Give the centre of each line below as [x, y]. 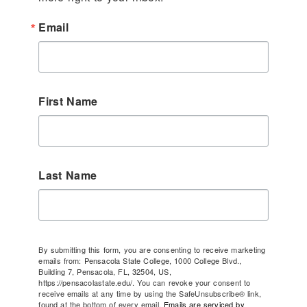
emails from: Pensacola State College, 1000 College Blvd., [140, 261]
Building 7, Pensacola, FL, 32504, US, [105, 272]
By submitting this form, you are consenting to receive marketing [152, 250]
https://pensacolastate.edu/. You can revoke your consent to [145, 283]
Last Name [68, 175]
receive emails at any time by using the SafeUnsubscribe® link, [150, 294]
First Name [68, 101]
